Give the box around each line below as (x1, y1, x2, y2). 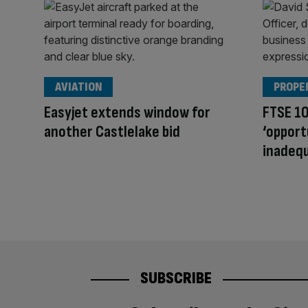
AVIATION (55, 80, 102, 95)
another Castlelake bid (44, 122, 180, 142)
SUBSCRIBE (140, 268, 212, 289)
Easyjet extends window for (44, 102, 210, 123)
